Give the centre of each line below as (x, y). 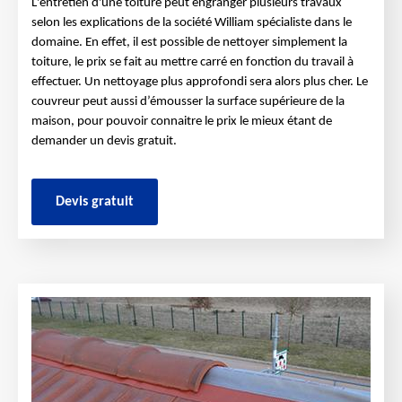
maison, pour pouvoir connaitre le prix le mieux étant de (182, 122)
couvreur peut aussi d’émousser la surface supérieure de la (188, 102)
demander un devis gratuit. (104, 141)
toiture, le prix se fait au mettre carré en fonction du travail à (192, 62)
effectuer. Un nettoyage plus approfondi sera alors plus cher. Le (200, 82)
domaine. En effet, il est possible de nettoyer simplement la (189, 43)
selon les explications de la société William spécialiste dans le (192, 23)
